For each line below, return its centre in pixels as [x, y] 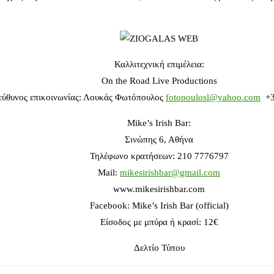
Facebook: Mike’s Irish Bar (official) [159, 206]
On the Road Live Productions [159, 81]
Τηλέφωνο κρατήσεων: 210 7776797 [159, 156]
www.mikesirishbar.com [159, 189]
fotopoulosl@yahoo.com [213, 98]
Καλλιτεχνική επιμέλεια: [159, 65]
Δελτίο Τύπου [159, 248]
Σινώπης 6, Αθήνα [159, 140]
